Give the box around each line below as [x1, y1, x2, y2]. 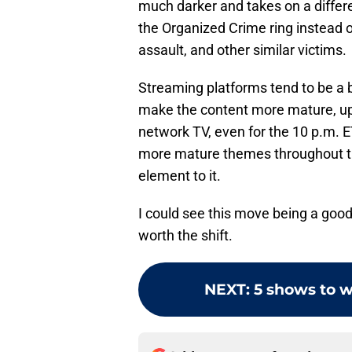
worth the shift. [138, 227, 233, 244]
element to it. [138, 167, 221, 185]
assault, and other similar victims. [138, 42, 346, 59]
